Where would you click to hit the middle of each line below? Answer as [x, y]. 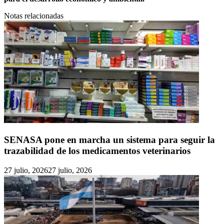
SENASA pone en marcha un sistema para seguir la [109, 139]
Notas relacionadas [34, 16]
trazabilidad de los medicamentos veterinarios [97, 150]
